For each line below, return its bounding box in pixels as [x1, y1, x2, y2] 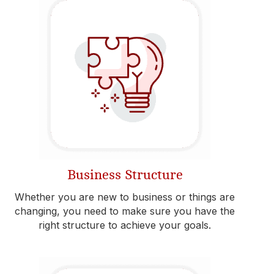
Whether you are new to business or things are [15, 191, 235, 203]
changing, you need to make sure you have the [15, 205, 235, 217]
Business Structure [67, 168, 183, 182]
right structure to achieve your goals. [39, 219, 211, 231]
